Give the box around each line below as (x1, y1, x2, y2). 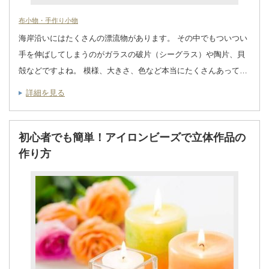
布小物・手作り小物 (19, 16, 78, 24)
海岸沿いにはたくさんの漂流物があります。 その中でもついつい (19, 33, 247, 43)
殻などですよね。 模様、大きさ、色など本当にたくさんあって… (19, 65, 247, 75)
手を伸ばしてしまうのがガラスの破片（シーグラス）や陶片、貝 (19, 49, 245, 59)
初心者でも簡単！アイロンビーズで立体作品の (19, 131, 246, 144)
